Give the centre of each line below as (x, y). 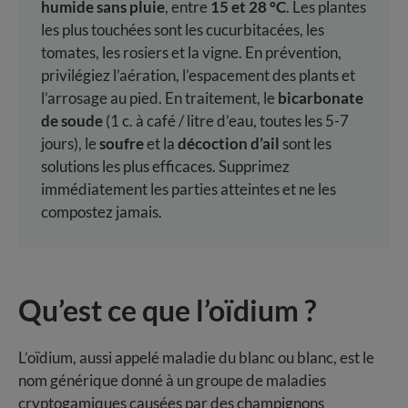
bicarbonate (321, 97)
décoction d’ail (229, 143)
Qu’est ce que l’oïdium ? (167, 310)
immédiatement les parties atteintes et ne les (189, 189)
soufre (122, 143)
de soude (72, 120)
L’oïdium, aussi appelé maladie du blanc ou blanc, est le (196, 357)
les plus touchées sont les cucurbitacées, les (183, 29)
